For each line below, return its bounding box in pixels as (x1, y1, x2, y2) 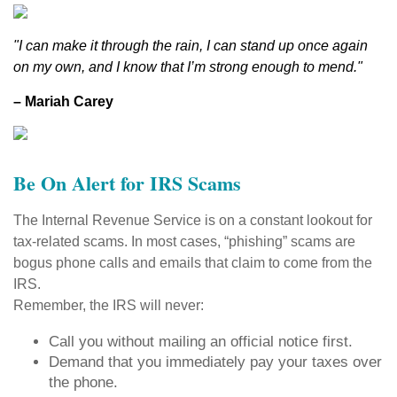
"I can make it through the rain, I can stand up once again (13, 38, 368, 53)
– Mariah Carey (13, 94, 113, 109)
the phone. (49, 374, 118, 391)
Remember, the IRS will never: (13, 298, 204, 313)
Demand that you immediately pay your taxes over (49, 354, 382, 370)
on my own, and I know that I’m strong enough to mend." (13, 59, 362, 74)
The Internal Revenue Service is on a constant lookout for (13, 213, 372, 228)
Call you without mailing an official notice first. (49, 333, 353, 350)
